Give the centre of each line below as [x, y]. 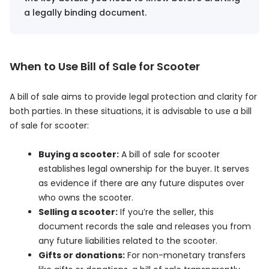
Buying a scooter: [79, 154]
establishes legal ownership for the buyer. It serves [144, 168]
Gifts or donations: [82, 255]
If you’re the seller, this [166, 212]
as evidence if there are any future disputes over [141, 183]
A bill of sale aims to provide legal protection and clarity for [133, 96]
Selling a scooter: [78, 212]
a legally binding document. [85, 12]
